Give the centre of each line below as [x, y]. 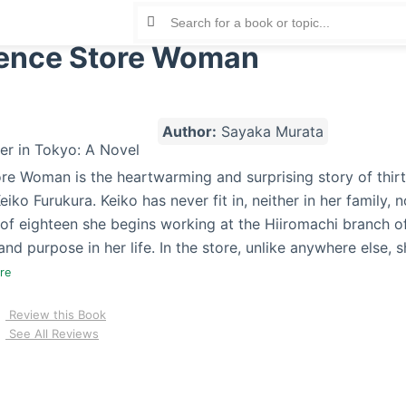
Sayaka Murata [270, 131]
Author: [189, 131]
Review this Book [56, 314]
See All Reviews [52, 333]
